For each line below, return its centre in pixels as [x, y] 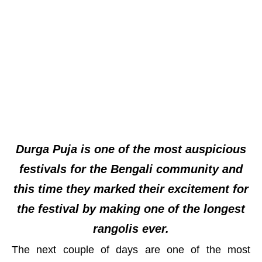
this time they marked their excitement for [131, 189]
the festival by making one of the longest [131, 209]
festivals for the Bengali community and [131, 169]
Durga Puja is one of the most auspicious [131, 149]
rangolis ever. [131, 229]
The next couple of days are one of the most [131, 250]
